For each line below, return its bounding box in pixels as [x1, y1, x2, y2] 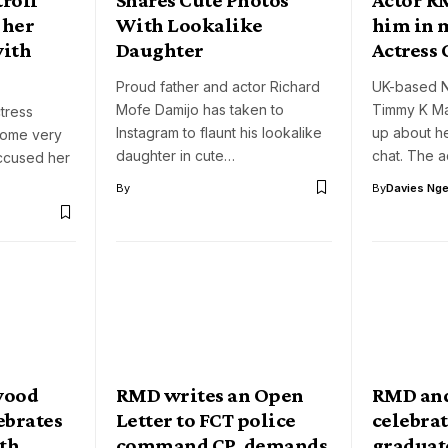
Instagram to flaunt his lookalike [116, 123, 322, 141]
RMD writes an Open [116, 383, 304, 408]
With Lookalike [116, 12, 263, 37]
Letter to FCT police [116, 408, 296, 433]
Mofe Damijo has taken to [116, 100, 284, 118]
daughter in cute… [116, 146, 235, 164]
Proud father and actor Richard [116, 77, 320, 95]
